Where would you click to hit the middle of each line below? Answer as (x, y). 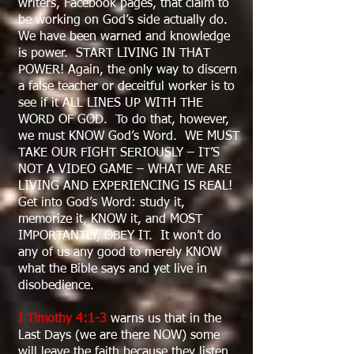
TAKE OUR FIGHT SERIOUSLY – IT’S (119, 153)
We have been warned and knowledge (124, 37)
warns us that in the (164, 319)
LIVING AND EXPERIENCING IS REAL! (127, 186)
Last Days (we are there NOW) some (119, 336)
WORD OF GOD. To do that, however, (124, 120)
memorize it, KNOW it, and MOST (110, 220)
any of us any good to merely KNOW (120, 253)
